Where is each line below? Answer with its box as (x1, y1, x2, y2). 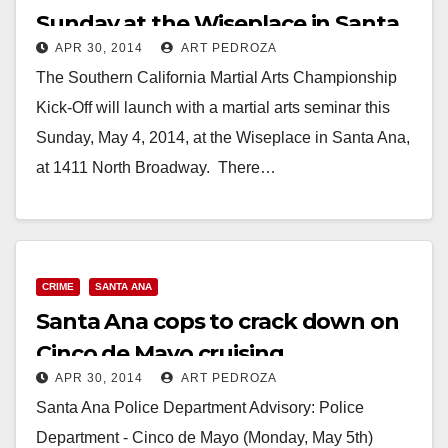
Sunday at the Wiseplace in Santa (36, 9, 399, 37)
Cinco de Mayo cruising (36, 339, 284, 367)
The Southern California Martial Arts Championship (36, 68, 397, 86)
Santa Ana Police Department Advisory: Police (36, 398, 364, 416)
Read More (46, 204, 125, 222)
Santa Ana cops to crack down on (36, 307, 399, 335)
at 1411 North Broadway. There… (36, 158, 276, 176)
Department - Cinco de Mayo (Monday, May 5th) (36, 428, 373, 446)
